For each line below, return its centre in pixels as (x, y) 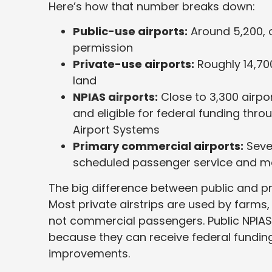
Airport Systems (116, 130)
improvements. (91, 253)
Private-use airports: (134, 64)
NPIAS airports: (115, 97)
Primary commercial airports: (158, 146)
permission (103, 48)
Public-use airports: (130, 32)
